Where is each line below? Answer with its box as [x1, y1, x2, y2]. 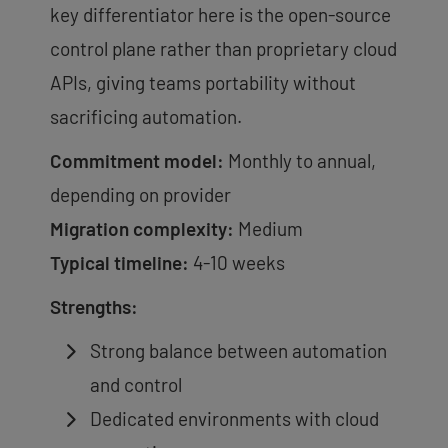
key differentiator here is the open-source [50, 2, 391, 26]
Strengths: [50, 294, 138, 318]
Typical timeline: [50, 250, 189, 274]
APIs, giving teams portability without [50, 70, 356, 94]
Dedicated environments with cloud [90, 406, 379, 430]
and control [90, 372, 182, 396]
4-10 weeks [189, 250, 285, 274]
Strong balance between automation [90, 338, 387, 362]
